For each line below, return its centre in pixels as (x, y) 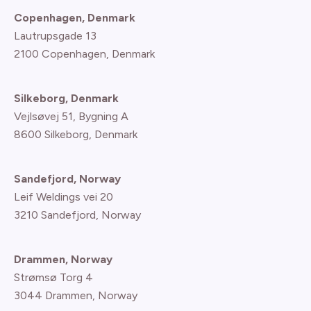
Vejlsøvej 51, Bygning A (71, 116)
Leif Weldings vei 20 (64, 197)
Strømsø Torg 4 (53, 277)
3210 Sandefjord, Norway (77, 215)
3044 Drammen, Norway (76, 295)
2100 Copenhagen (60, 54)
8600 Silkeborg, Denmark (76, 134)
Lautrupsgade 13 (55, 36)
